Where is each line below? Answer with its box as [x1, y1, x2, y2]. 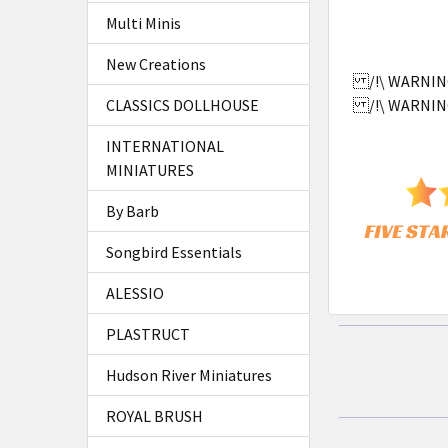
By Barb [106, 201, 159, 221]
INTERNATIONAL [106, 136, 224, 156]
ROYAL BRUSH [106, 406, 203, 426]
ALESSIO [106, 283, 164, 303]
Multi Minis [106, 13, 181, 33]
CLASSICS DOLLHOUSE [106, 95, 259, 115]
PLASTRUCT [106, 324, 190, 344]
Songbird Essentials [106, 242, 242, 262]
